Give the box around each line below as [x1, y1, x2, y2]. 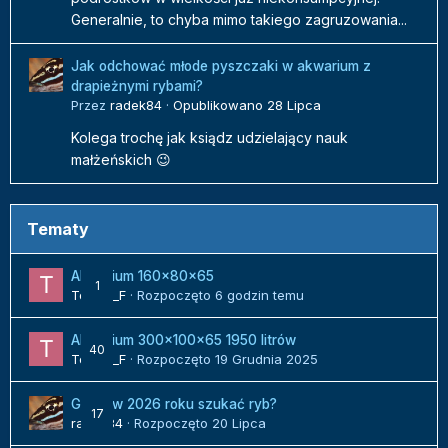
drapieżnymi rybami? [71, 78, 203, 95]
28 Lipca [267, 97, 321, 114]
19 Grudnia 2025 [215, 351, 318, 368]
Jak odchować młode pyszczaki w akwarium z [71, 58, 371, 75]
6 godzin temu [215, 287, 304, 304]
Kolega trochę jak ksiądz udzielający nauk [71, 129, 348, 147]
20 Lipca [212, 415, 266, 432]
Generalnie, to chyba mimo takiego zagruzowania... [71, 11, 407, 29]
